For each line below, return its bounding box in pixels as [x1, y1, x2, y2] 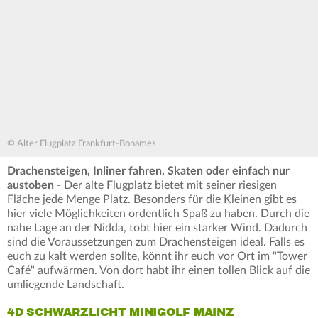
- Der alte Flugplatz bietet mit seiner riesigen [54, 180, 277, 192]
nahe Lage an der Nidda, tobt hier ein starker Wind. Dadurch [7, 222, 307, 234]
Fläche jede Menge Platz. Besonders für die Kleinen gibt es [7, 194, 297, 206]
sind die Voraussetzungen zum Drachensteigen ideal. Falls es [7, 236, 305, 248]
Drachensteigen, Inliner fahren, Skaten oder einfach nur [7, 165, 290, 177]
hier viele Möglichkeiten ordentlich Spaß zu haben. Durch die [7, 208, 309, 220]
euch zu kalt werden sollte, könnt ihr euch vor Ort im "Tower [7, 251, 307, 263]
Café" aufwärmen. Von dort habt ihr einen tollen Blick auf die [7, 265, 310, 277]
